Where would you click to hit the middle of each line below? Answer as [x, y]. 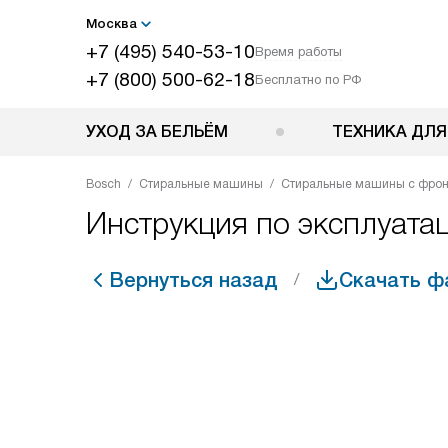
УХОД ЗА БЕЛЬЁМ [157, 131]
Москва [111, 23]
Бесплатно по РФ [308, 79]
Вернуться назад [194, 280]
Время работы [298, 51]
